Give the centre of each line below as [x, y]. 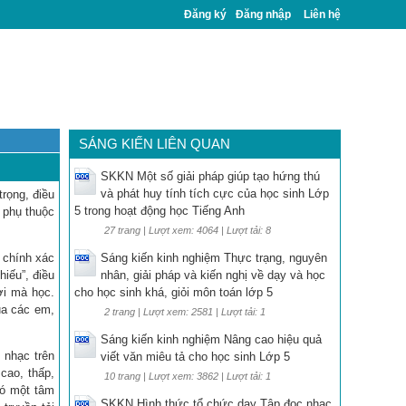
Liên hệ [322, 14]
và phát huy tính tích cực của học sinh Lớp [215, 193]
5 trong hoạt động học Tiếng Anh [159, 211]
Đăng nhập [263, 14]
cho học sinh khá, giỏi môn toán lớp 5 [174, 292]
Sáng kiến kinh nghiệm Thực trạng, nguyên [214, 258]
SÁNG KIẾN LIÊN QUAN [155, 144]
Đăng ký [205, 14]
